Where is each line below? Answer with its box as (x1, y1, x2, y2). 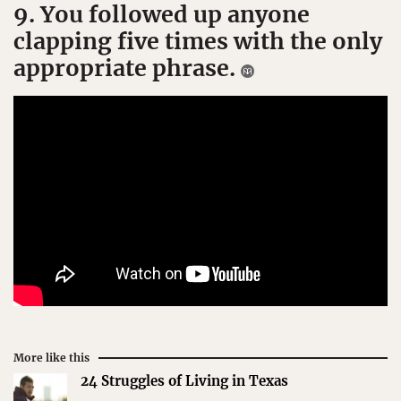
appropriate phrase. (13, 54, 241, 83)
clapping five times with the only (13, 27, 382, 56)
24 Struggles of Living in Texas (81, 371, 288, 389)
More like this (13, 350, 90, 364)
